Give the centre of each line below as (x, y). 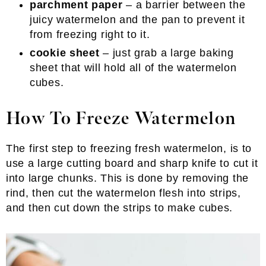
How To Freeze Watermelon (121, 119)
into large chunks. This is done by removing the (127, 178)
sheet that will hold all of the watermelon (133, 68)
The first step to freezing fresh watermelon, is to (129, 148)
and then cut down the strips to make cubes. (120, 208)
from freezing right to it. (90, 34)
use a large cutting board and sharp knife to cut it (132, 163)
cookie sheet (65, 53)
